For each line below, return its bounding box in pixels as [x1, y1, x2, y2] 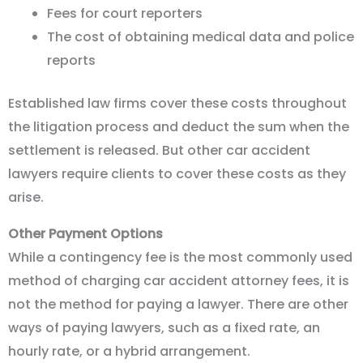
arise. [8, 187, 44, 207]
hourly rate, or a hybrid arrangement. [8, 341, 250, 361]
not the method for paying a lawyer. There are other [8, 294, 348, 314]
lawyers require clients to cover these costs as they [8, 164, 346, 183]
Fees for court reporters [47, 3, 203, 23]
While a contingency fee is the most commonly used [8, 247, 352, 267]
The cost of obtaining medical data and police [47, 27, 354, 46]
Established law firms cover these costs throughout [8, 93, 347, 113]
